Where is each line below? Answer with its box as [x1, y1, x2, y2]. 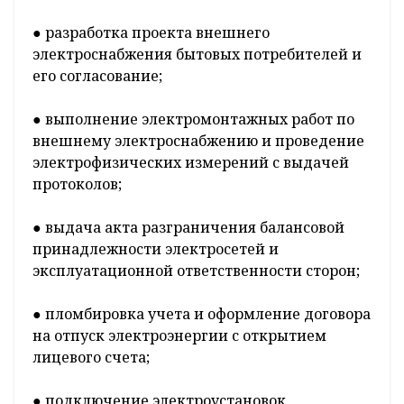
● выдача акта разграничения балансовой [32, 216, 344, 237]
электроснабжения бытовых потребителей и [32, 43, 362, 64]
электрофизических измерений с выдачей [32, 151, 349, 172]
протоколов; [32, 173, 122, 194]
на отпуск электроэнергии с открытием [32, 325, 326, 345]
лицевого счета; [32, 346, 150, 367]
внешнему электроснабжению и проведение [32, 130, 364, 151]
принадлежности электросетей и [32, 238, 279, 259]
